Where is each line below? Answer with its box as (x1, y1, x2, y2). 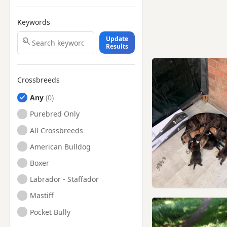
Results (106, 42, 128, 51)
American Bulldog (30, 141, 91, 152)
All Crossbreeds (30, 125, 84, 135)
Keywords (17, 17, 50, 27)
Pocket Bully (30, 207, 71, 217)
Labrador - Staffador (30, 174, 99, 184)
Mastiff (30, 191, 54, 201)
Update (106, 34, 128, 44)
